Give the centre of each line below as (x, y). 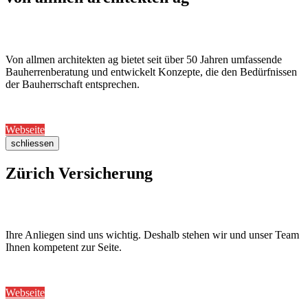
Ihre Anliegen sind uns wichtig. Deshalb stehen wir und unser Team (152, 235)
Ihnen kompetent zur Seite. (64, 247)
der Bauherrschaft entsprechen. (73, 84)
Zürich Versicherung (79, 173)
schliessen (32, 143)
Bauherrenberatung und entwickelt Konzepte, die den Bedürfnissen (151, 71)
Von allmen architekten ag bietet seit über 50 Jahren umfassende (144, 59)
